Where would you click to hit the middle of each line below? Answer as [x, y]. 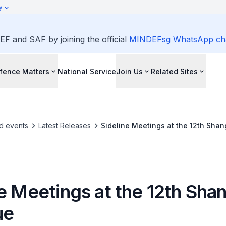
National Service [87, 71]
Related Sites [174, 71]
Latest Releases [64, 125]
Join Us [129, 71]
